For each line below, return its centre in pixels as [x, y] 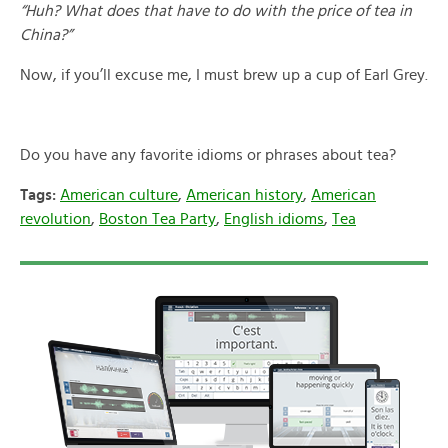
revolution [55, 218]
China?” [46, 34]
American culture [119, 194]
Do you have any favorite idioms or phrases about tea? [208, 154]
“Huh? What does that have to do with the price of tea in [216, 10]
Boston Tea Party [157, 218]
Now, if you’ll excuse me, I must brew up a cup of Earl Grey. [224, 74]
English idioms [274, 218]
